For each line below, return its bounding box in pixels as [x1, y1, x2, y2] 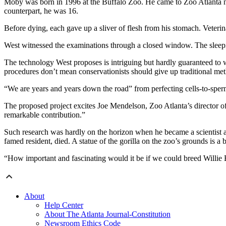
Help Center [44, 201, 83, 210]
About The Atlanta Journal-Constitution [44, 210, 171, 219]
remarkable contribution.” [4, 110, 85, 120]
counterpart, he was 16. [4, 7, 78, 16]
